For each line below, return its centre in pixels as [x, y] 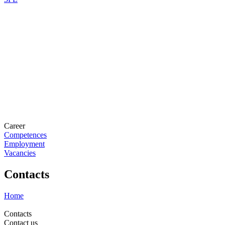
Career [15, 126]
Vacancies [20, 153]
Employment [24, 144]
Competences [25, 135]
